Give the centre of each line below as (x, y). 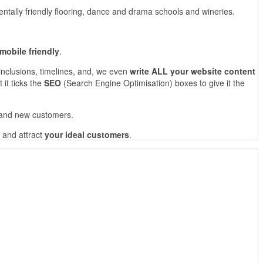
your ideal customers (87, 134)
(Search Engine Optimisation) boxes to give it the (153, 83)
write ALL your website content (193, 71)
